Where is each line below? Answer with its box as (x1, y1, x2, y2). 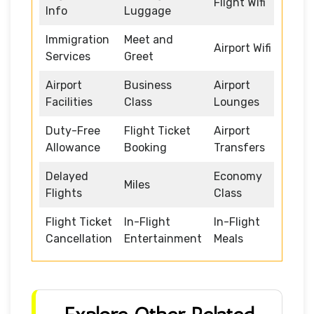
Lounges (214, 95, 259, 109)
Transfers (214, 140, 265, 154)
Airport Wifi (214, 41, 271, 55)
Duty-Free (46, 123, 100, 137)
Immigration (46, 32, 109, 46)
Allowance (46, 140, 100, 154)
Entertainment (124, 231, 202, 245)
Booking (124, 140, 167, 154)
